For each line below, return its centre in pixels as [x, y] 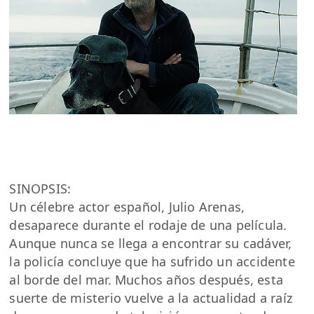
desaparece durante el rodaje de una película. [148, 225]
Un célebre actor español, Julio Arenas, [127, 206]
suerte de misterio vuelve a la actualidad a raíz [151, 298]
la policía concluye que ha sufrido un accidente [152, 261]
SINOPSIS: [40, 188]
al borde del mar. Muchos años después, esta [146, 279]
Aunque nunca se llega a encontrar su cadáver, [151, 243]
